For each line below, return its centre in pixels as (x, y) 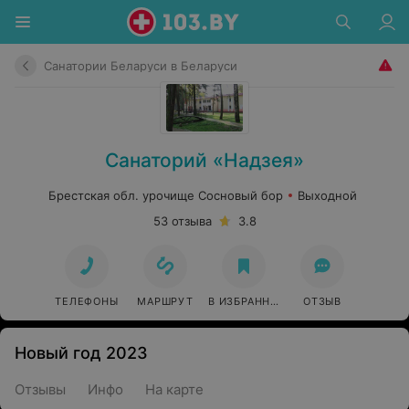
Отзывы (40, 389)
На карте (174, 389)
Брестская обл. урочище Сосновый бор (166, 195)
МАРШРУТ (165, 301)
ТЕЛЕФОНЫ (87, 301)
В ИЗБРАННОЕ (247, 301)
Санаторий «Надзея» (204, 160)
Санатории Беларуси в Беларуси (141, 65)
